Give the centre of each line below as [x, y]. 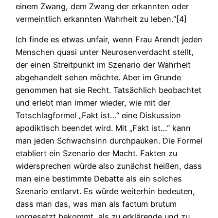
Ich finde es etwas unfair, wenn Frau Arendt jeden [109, 40]
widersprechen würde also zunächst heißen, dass [109, 166]
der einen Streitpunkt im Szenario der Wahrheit [103, 65]
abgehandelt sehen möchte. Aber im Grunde [98, 78]
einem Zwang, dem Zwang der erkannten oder [102, 7]
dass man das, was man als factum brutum [96, 204]
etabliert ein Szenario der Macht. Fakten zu [96, 154]
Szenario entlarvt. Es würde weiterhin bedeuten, [105, 191]
